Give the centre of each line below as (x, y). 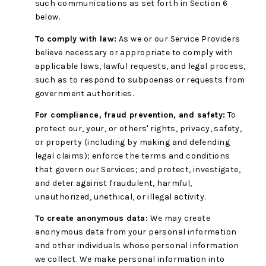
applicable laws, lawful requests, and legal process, (140, 66)
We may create (179, 218)
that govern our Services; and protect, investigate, (138, 169)
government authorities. (84, 93)
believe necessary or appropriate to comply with (134, 52)
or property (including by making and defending (132, 142)
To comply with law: (76, 39)
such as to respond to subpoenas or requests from (140, 80)
